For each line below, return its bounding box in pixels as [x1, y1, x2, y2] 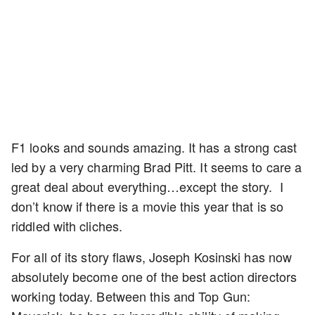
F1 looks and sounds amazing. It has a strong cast [11, 138, 297, 156]
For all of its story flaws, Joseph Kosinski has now [11, 247, 292, 266]
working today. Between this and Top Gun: [11, 287, 251, 305]
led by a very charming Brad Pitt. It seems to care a [11, 157, 302, 176]
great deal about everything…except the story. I [11, 177, 283, 195]
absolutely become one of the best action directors [11, 267, 297, 285]
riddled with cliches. [11, 217, 123, 235]
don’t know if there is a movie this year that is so [11, 197, 284, 215]
